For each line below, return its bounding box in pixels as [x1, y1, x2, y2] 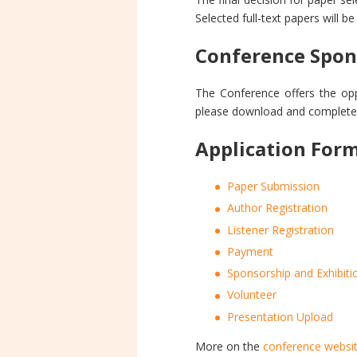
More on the [195, 338, 263, 354]
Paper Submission [227, 178, 320, 194]
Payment [227, 243, 273, 259]
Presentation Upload [227, 308, 333, 324]
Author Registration [227, 200, 328, 216]
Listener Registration [227, 222, 334, 237]
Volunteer [227, 287, 277, 303]
